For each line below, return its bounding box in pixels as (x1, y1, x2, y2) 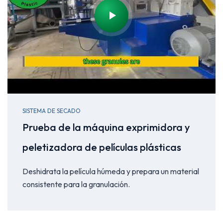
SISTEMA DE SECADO (22, 107, 81, 114)
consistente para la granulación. (22, 179, 130, 189)
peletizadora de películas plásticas (22, 140, 181, 153)
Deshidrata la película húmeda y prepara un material (22, 166, 199, 176)
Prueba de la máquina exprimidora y (22, 120, 190, 133)
